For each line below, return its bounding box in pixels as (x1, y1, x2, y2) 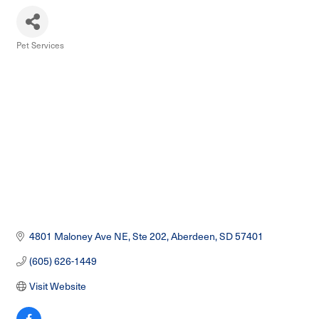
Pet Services (16, 39, 64, 51)
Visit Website (28, 279, 86, 293)
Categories (16, 49, 59, 61)
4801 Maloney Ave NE (28, 229, 128, 244)
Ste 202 (132, 229, 167, 244)
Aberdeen (170, 229, 215, 244)
